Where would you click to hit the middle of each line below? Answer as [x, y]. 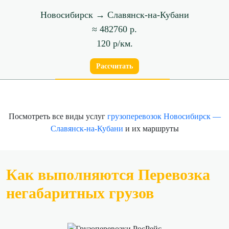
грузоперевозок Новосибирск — [164, 116]
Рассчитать [114, 66]
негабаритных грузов [80, 193]
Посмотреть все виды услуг [58, 116]
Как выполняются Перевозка [108, 174]
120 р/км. [114, 43]
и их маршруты [151, 128]
